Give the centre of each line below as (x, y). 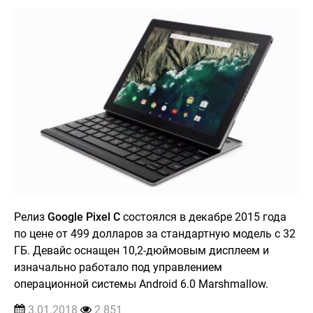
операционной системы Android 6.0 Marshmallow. (141, 284)
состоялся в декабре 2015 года (203, 217)
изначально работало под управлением (118, 267)
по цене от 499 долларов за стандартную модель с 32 (155, 233)
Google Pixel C (84, 217)
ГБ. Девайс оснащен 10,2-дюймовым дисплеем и (141, 250)
